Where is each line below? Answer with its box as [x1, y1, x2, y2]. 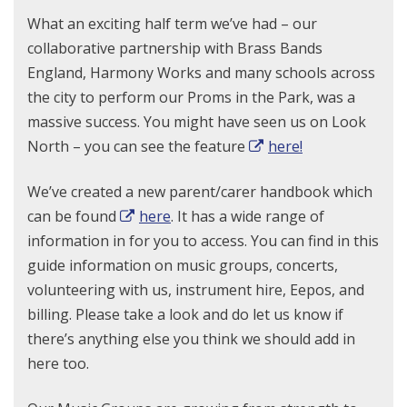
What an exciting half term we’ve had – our [27, 14, 317, 34]
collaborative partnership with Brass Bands [27, 38, 323, 58]
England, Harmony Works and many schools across [27, 63, 375, 83]
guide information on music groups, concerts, [27, 255, 338, 275]
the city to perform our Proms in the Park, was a [27, 87, 355, 107]
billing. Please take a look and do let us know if [27, 304, 343, 324]
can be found [27, 206, 120, 226]
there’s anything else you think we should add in [27, 329, 355, 349]
